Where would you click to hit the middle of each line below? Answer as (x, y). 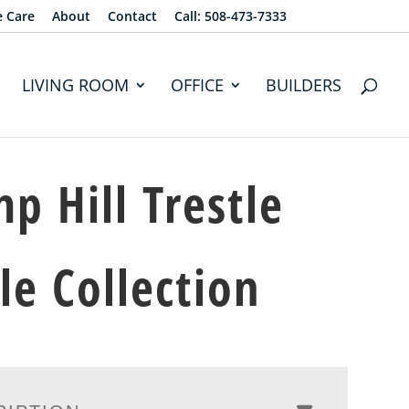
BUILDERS (304, 85)
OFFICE (198, 85)
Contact (132, 16)
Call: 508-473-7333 (230, 16)
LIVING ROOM (76, 85)
